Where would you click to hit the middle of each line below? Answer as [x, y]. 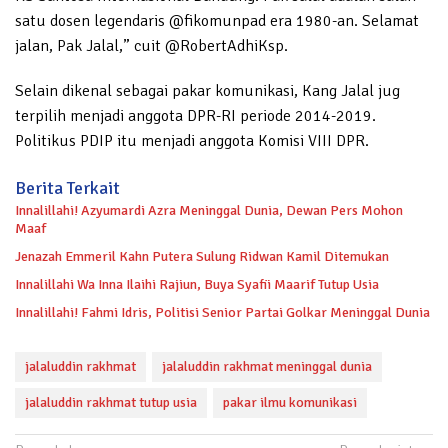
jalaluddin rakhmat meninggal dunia [267, 367]
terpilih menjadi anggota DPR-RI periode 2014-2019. [195, 116]
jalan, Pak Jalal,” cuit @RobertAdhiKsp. [151, 46]
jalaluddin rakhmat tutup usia [111, 403]
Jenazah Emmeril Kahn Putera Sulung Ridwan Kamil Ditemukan [202, 257]
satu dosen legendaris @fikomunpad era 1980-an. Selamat [217, 21]
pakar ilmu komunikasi [290, 403]
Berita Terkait [67, 188]
